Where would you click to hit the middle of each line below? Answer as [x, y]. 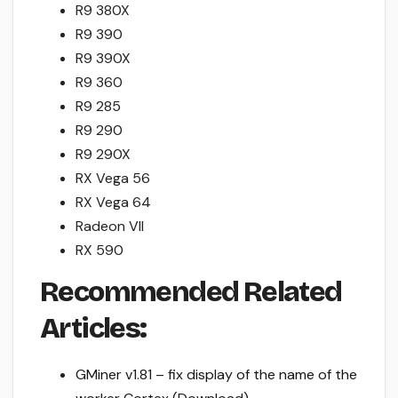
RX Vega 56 [113, 178]
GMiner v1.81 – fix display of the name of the [216, 374]
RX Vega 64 [113, 202]
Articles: [93, 328]
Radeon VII [110, 226]
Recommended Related [191, 291]
